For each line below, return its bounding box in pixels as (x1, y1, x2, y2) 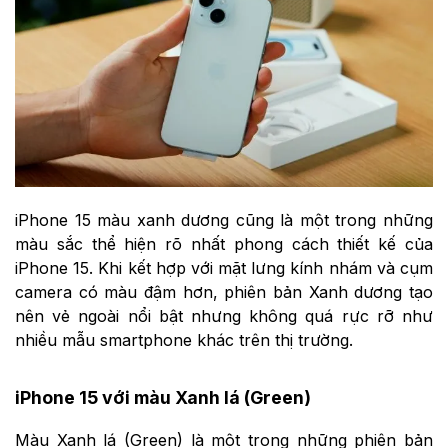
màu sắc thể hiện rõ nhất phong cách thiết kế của (15, 233, 433, 254)
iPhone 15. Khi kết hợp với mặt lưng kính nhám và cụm (15, 257, 433, 278)
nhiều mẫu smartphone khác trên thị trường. (15, 329, 353, 350)
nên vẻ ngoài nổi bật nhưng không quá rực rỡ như (15, 305, 433, 326)
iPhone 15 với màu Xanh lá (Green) (15, 386, 311, 408)
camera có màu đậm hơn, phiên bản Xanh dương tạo (15, 281, 433, 302)
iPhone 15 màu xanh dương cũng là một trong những (15, 209, 433, 230)
